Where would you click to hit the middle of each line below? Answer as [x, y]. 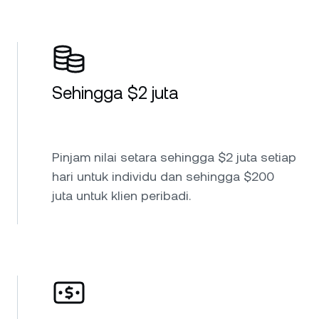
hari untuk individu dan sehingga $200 [163, 176]
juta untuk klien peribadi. [121, 195]
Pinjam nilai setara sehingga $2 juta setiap [174, 157]
